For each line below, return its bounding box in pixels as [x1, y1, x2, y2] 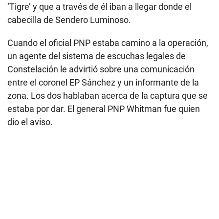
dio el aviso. [7, 116, 53, 127]
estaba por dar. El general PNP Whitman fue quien [7, 103, 200, 114]
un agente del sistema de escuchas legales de [7, 50, 186, 61]
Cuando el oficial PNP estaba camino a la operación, [7, 37, 208, 48]
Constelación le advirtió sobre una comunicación [7, 64, 195, 74]
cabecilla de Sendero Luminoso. [7, 14, 131, 25]
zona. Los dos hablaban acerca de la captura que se [7, 90, 208, 101]
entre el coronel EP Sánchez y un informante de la [7, 77, 199, 88]
